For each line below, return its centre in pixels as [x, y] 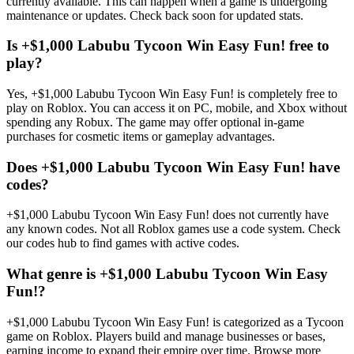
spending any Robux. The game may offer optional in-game [155, 122]
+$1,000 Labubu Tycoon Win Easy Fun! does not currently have [168, 215]
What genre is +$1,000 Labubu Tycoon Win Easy [167, 274]
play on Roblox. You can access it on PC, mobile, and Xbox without [177, 108]
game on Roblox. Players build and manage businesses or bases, [166, 336]
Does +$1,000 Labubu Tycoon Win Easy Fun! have [173, 167]
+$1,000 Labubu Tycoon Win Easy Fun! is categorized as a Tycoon [175, 322]
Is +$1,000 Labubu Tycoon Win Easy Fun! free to [168, 46]
